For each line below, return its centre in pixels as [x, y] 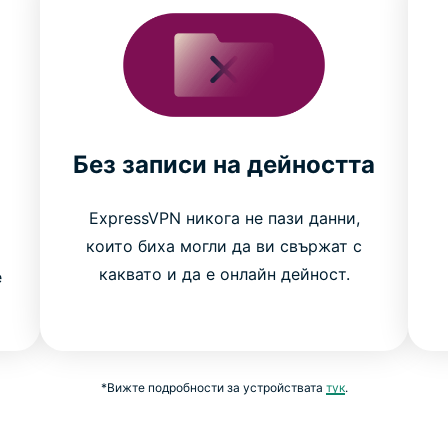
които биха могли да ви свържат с [224, 245]
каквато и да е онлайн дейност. [224, 273]
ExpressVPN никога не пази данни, [224, 217]
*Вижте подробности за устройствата [213, 387]
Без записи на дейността [224, 164]
